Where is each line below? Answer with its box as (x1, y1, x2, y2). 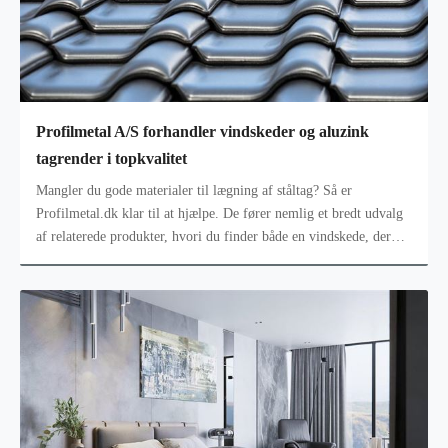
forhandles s (36, 251, 104, 267)
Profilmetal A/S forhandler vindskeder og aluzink (36, 123, 369, 141)
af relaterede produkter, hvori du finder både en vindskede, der (36, 228, 391, 244)
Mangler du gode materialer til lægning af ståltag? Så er (36, 182, 352, 198)
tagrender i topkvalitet (36, 150, 187, 168)
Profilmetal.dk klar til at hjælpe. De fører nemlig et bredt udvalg (36, 205, 403, 221)
